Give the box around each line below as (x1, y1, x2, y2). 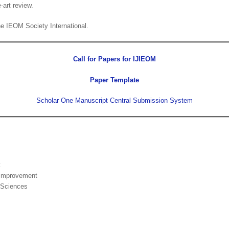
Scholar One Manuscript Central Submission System (36, 97, 193, 105)
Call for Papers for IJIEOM (73, 55, 156, 63)
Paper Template (89, 76, 139, 84)
